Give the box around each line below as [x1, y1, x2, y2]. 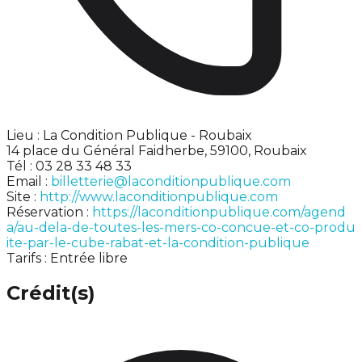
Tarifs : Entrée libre [6, 250, 128, 266]
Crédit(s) [6, 281, 95, 305]
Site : [6, 188, 40, 204]
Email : [6, 173, 51, 189]
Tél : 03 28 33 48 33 [6, 158, 132, 174]
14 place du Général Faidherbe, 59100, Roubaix [6, 142, 307, 158]
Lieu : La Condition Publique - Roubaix [6, 127, 252, 143]
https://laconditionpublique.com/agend [92, 204, 346, 220]
